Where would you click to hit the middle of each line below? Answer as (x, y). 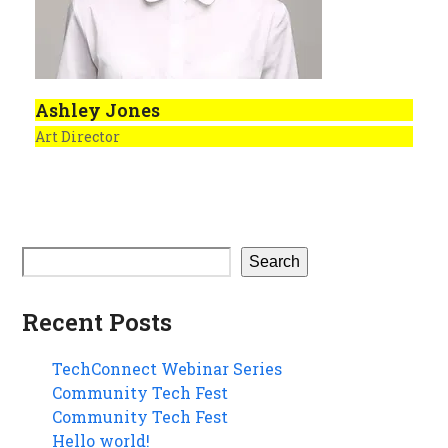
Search (275, 261)
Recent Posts (97, 322)
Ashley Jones (97, 110)
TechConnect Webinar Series (167, 368)
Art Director (77, 136)
